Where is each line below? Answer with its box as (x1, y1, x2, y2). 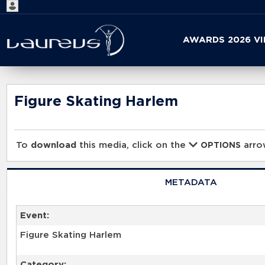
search (109, 53, 140, 62)
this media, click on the (76, 141, 189, 150)
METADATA (164, 177, 217, 187)
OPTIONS (201, 141, 241, 150)
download (31, 141, 77, 150)
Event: (20, 211, 49, 220)
